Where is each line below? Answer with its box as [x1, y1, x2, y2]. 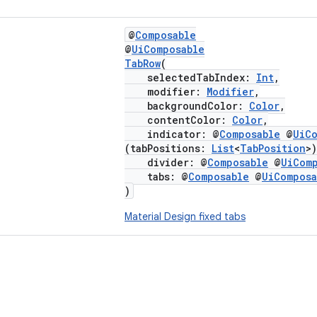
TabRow [125, 57, 161, 70]
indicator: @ [125, 127, 219, 141]
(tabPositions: [125, 142, 212, 155]
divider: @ [125, 156, 207, 169]
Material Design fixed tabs [125, 210, 246, 223]
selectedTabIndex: [125, 71, 256, 84]
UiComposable [132, 42, 204, 56]
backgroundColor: [125, 99, 249, 113]
